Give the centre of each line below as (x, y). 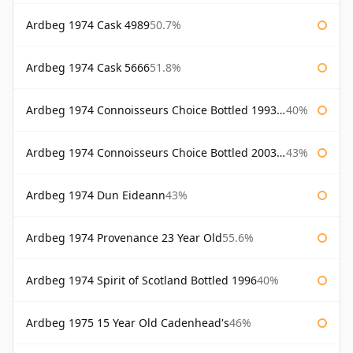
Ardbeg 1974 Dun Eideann (96, 195)
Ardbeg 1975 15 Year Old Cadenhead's (128, 323)
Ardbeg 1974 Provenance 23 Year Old (124, 238)
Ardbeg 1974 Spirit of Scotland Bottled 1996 (141, 281)
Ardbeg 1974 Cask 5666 (88, 68)
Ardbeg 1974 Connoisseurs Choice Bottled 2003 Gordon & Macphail (151, 153)
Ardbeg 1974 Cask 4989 (88, 25)
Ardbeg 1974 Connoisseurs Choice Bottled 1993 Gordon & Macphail (151, 110)
